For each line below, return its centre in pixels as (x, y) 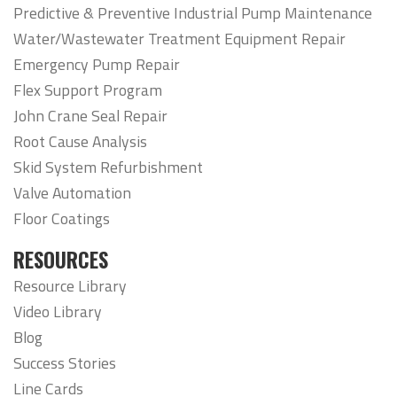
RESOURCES (61, 260)
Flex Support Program (88, 90)
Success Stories (65, 363)
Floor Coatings (62, 218)
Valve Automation (72, 192)
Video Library (58, 312)
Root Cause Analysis (80, 141)
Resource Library (70, 286)
